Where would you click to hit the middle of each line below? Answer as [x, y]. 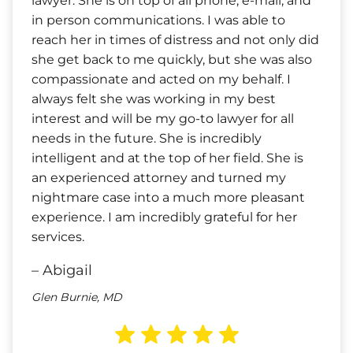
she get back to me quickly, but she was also [172, 59]
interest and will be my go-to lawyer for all [163, 119]
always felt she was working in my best [154, 99]
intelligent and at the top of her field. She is [167, 158]
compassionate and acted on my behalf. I [161, 79]
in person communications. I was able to [158, 20]
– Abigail [62, 270]
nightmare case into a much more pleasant [168, 197]
